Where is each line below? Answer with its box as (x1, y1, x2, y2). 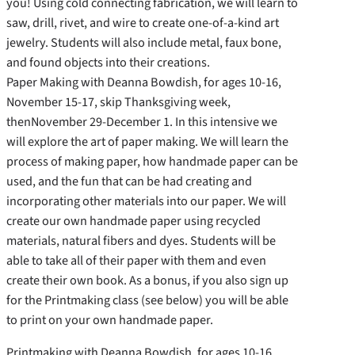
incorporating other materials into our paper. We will (6, 192, 286, 211)
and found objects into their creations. (6, 53, 210, 72)
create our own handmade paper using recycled (6, 212, 261, 231)
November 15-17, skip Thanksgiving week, (6, 93, 231, 112)
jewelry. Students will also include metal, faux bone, (6, 33, 281, 52)
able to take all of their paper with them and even (6, 251, 266, 270)
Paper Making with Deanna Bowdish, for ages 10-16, (6, 73, 281, 92)
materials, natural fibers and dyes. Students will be (6, 231, 276, 250)
